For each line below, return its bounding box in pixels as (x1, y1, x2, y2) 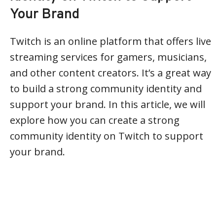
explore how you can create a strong (10, 113, 180, 127)
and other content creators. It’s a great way (10, 66, 211, 79)
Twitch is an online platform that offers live (10, 35, 211, 48)
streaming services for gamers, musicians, (10, 50, 207, 64)
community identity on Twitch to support (10, 129, 203, 143)
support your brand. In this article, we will (10, 98, 205, 111)
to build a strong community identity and (10, 82, 202, 95)
